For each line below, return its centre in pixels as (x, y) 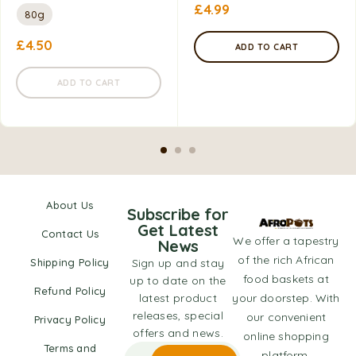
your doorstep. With (286, 298)
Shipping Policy (70, 263)
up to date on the (178, 281)
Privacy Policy (70, 320)
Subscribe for (178, 215)
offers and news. (178, 333)
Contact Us (70, 234)
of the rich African (286, 260)
